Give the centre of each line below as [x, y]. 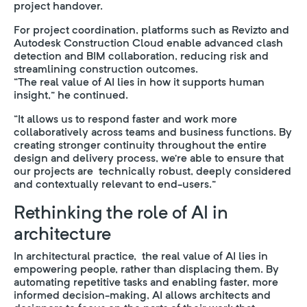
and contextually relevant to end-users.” [115, 184]
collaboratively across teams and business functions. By [153, 132]
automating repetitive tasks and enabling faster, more [146, 282]
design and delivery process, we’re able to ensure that [149, 158]
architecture [62, 233]
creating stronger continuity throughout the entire [140, 145]
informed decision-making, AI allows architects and [142, 295]
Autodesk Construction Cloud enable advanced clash [148, 43]
